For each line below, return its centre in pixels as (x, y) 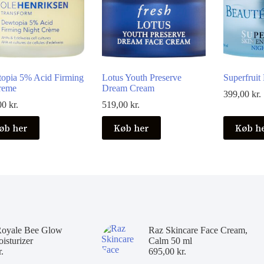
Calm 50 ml (170, 241)
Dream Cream (128, 88)
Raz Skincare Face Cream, (198, 230)
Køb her (132, 128)
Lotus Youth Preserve (142, 78)
